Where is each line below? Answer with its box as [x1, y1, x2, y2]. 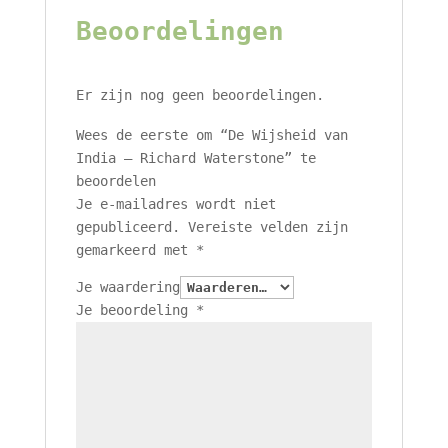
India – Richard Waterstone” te [75, 150, 316, 167]
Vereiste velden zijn [187, 219, 348, 236]
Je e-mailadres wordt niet [75, 196, 276, 213]
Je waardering [75, 279, 180, 296]
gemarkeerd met [75, 242, 196, 259]
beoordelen [75, 173, 156, 190]
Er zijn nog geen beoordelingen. [75, 87, 324, 104]
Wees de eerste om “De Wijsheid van [75, 127, 348, 144]
